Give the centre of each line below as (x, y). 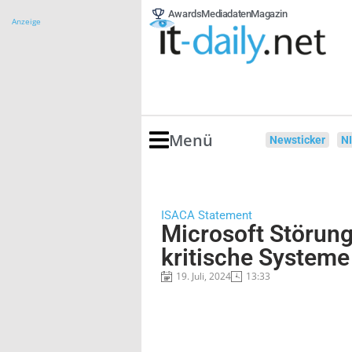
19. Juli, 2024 (203, 276)
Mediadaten (226, 14)
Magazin (269, 14)
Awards (185, 14)
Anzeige (26, 21)
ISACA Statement (207, 215)
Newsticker (298, 140)
